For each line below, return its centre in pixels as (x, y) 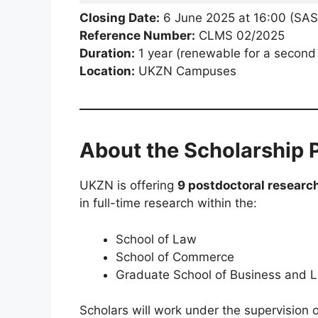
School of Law (156, 239)
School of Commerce (175, 257)
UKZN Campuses (186, 71)
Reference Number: (137, 36)
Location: (107, 71)
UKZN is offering (128, 186)
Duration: (107, 54)
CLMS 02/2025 (240, 36)
